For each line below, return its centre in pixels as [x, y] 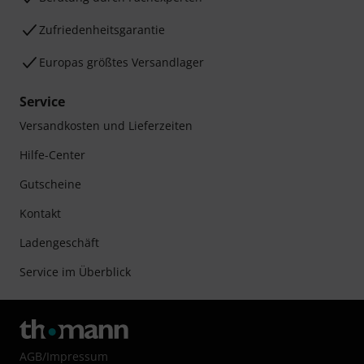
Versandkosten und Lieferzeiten [106, 126]
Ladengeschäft [59, 243]
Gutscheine [50, 184]
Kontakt [40, 213]
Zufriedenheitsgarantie [102, 30]
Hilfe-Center [52, 155]
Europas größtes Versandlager [121, 62]
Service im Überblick [75, 272]
